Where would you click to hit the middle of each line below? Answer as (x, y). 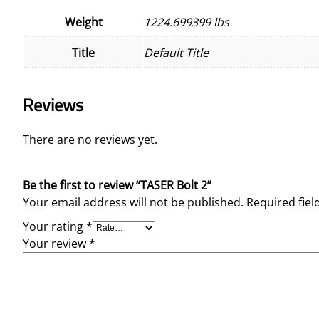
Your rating (54, 227)
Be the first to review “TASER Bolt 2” (117, 185)
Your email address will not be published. (133, 203)
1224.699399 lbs (187, 22)
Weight (83, 22)
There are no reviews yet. (90, 140)
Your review (56, 244)
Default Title (176, 52)
